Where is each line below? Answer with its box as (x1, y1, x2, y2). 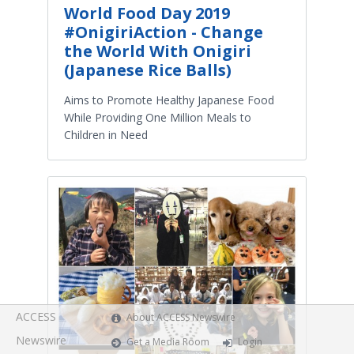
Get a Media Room (126, 335, 210, 348)
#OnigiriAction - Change (64, 21, 263, 43)
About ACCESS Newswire (126, 311, 236, 324)
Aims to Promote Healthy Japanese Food (64, 92, 274, 107)
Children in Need (64, 126, 148, 142)
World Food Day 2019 (64, 2, 230, 24)
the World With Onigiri (64, 40, 251, 62)
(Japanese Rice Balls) (64, 58, 232, 81)
